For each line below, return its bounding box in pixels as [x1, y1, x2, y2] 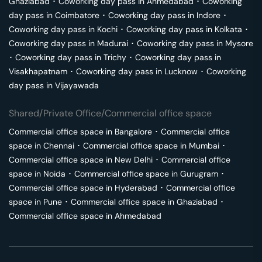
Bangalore [115, 126, 152, 137]
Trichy [104, 52, 126, 63]
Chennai [43, 140, 74, 151]
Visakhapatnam [9, 66, 67, 77]
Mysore [225, 38, 253, 49]
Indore [196, 10, 220, 20]
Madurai [97, 38, 128, 49]
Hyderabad [115, 182, 157, 193]
